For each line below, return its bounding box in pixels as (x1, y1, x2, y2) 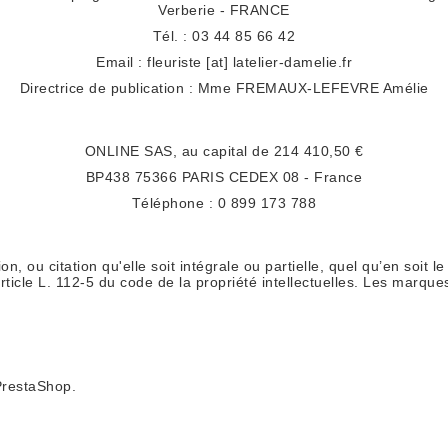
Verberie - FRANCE (158, 2, 290, 18)
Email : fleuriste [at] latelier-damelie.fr (96, 54, 352, 70)
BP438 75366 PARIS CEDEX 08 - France (85, 169, 363, 185)
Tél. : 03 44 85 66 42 (152, 28, 296, 44)
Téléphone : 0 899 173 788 (131, 195, 317, 211)
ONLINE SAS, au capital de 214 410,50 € (84, 143, 364, 159)
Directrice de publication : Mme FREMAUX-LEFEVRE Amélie (19, 80, 429, 96)
